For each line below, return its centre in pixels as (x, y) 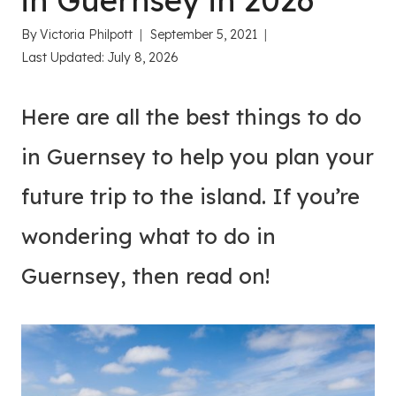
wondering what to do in (148, 236)
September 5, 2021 (204, 34)
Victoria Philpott (87, 34)
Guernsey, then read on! (145, 276)
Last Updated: (63, 57)
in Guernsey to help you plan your (198, 156)
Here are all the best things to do (191, 117)
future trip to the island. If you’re (190, 196)
